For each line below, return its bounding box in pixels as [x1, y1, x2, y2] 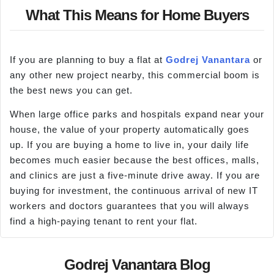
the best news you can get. [10, 84, 133, 95]
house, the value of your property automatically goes [10, 124, 250, 135]
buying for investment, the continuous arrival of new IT [10, 185, 258, 196]
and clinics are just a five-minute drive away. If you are [10, 169, 260, 180]
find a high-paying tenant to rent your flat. [10, 215, 198, 226]
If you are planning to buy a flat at [10, 54, 166, 65]
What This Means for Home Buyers [25, 6, 249, 23]
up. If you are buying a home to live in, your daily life [10, 139, 249, 150]
